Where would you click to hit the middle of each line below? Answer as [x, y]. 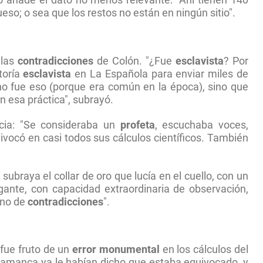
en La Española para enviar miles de [160, 74]
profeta [137, 125]
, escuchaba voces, [202, 125]
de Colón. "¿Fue [135, 61]
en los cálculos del [204, 250]
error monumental [116, 250]
